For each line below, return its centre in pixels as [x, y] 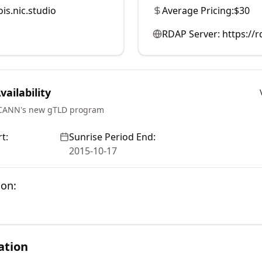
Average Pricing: [198, 11]
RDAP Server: [191, 34]
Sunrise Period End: [112, 137]
